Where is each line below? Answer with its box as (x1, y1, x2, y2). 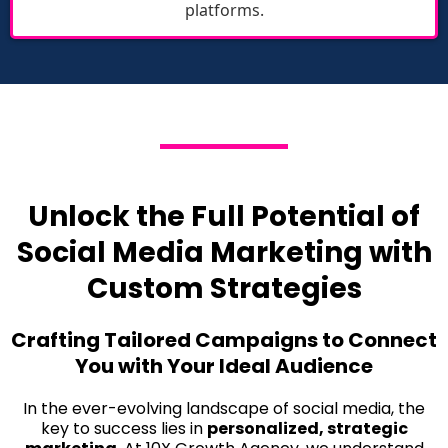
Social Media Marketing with (16, 233, 432, 272)
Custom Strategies (86, 269, 362, 308)
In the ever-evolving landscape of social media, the (23, 397, 425, 420)
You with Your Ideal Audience (75, 352, 373, 380)
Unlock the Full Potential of (28, 197, 420, 236)
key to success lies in (40, 417, 207, 440)
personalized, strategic (206, 417, 408, 440)
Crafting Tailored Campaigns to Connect (11, 326, 437, 354)
